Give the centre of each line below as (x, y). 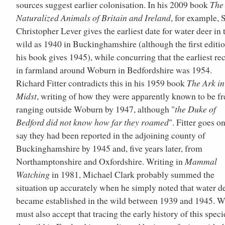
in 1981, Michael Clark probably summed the (132, 175)
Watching (33, 175)
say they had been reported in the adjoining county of (111, 135)
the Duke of (195, 109)
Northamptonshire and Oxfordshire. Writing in (100, 161)
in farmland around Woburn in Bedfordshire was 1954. (114, 70)
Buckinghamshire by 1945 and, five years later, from (109, 148)
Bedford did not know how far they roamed (92, 122)
